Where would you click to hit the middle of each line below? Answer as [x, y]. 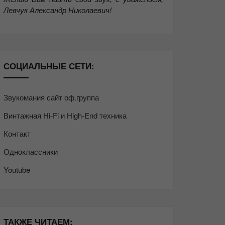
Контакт [17, 134]
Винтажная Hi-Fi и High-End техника [65, 116]
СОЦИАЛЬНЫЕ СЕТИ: [49, 66]
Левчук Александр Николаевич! [58, 10]
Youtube [17, 170]
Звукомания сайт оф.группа [51, 97]
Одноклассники [31, 152]
